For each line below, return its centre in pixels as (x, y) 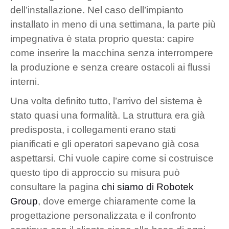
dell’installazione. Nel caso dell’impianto (97, 10)
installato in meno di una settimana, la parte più (113, 24)
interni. (25, 81)
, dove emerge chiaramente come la (117, 201)
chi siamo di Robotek (148, 187)
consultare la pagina (56, 187)
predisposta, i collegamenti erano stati (93, 129)
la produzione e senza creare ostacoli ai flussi (110, 67)
